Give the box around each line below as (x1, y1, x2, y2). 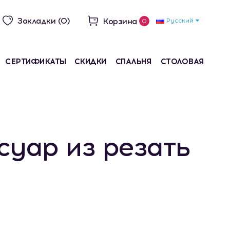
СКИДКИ (74, 57, 106, 66)
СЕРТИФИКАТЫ (5, 57, 67, 66)
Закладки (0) (17, 16, 70, 26)
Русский (166, 16, 194, 24)
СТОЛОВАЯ (160, 57, 204, 66)
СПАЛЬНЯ (115, 57, 152, 66)
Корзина (103, 16, 139, 26)
